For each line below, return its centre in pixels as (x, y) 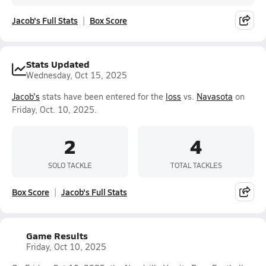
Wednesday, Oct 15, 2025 (77, 75)
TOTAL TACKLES (196, 165)
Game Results (57, 235)
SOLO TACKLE (70, 165)
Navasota (215, 96)
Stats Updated (58, 64)
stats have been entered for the (103, 96)
